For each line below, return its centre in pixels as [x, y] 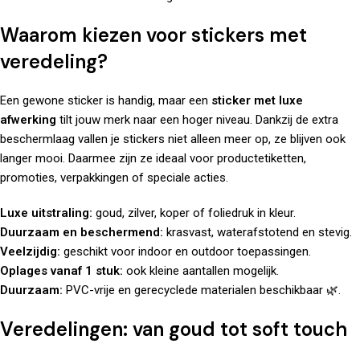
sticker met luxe [257, 101]
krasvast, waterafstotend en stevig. [258, 233]
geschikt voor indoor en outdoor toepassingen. [186, 252]
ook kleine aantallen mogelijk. [201, 271]
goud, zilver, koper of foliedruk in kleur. [194, 213]
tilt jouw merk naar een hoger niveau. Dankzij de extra [197, 120]
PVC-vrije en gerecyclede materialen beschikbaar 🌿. [202, 290]
